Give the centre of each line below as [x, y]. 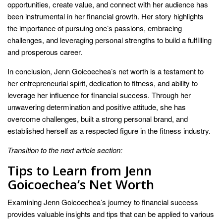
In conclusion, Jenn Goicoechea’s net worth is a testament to [106, 71]
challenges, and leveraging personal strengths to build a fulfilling [110, 40]
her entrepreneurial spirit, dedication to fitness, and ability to [103, 83]
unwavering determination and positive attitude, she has [97, 107]
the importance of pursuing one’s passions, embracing [95, 28]
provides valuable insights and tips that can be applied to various [111, 214]
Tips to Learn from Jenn [80, 171]
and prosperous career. [45, 52]
